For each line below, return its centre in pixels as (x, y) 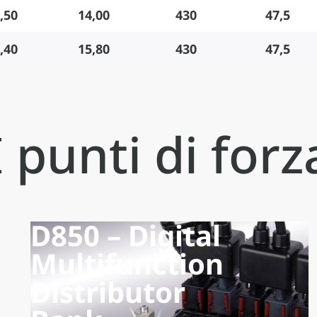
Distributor (108, 292)
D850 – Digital (125, 236)
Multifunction (127, 264)
